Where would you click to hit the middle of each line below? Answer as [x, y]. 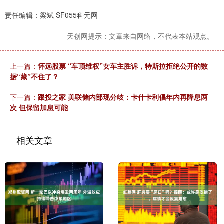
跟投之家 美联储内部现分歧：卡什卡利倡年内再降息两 [123, 97]
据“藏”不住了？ [34, 77]
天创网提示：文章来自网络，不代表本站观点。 [140, 36]
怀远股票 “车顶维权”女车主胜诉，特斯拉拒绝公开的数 [123, 66]
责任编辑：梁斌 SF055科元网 [51, 15]
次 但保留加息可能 [39, 108]
